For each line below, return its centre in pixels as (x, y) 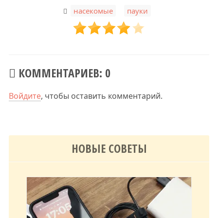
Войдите (25, 96)
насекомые (93, 10)
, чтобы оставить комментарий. (101, 96)
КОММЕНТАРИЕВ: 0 (63, 73)
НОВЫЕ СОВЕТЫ (109, 148)
